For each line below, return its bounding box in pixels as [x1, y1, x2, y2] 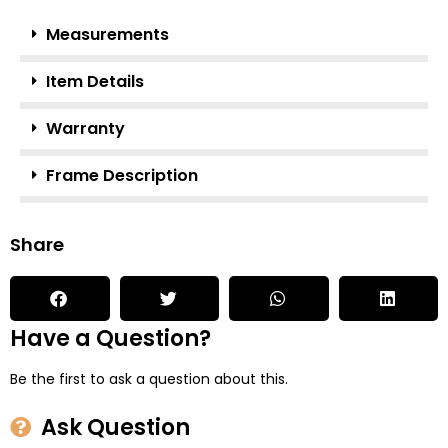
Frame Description [46, 163, 198, 187]
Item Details [46, 69, 144, 93]
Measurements [46, 22, 169, 46]
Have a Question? [10, 322, 211, 354]
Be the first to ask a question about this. [10, 368, 288, 389]
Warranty [46, 116, 125, 140]
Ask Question [41, 411, 191, 443]
